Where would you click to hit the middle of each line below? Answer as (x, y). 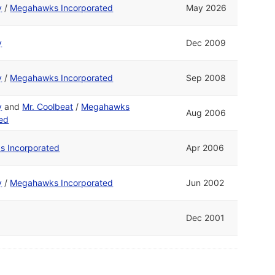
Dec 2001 (206, 217)
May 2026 (207, 7)
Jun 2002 (205, 182)
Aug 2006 (206, 112)
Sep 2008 (206, 77)
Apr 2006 (205, 147)
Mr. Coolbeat (48, 106)
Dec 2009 (206, 42)
